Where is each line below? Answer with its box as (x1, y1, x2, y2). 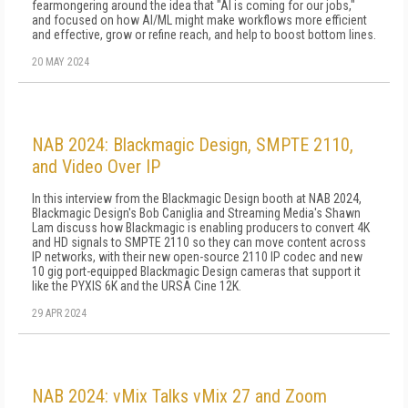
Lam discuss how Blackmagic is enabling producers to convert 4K (32, 220, 370, 235)
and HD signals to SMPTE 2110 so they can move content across (32, 235, 366, 250)
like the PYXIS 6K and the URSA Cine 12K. (32, 279, 241, 293)
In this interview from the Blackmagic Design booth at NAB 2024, (32, 191, 362, 206)
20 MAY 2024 (32, 56, 89, 68)
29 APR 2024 (32, 307, 87, 320)
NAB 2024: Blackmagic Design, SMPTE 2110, (32, 134, 353, 156)
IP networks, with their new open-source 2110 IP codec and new (32, 250, 362, 264)
